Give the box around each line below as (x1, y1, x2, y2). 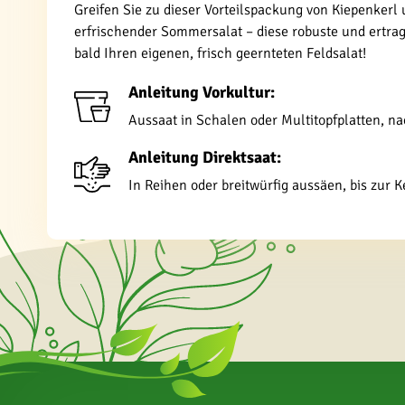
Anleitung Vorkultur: (128, 82, 275, 102)
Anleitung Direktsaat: (128, 147, 281, 167)
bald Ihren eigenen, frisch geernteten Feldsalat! (74, 44, 366, 62)
